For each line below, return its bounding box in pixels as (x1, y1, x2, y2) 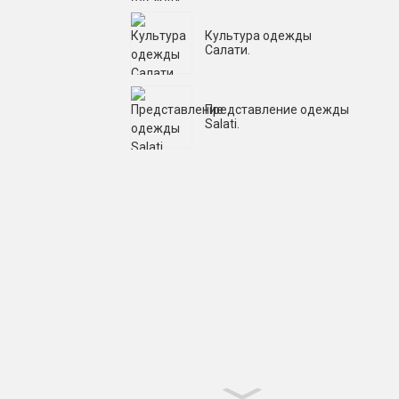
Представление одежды (205, 102, 349, 117)
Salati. (205, 116, 240, 131)
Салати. (205, 42, 250, 57)
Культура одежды (205, 28, 312, 43)
